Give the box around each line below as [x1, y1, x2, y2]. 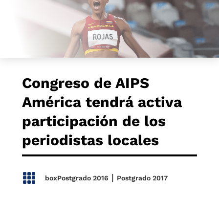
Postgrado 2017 [116, 174, 168, 182]
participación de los [22, 112, 166, 130]
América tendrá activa [22, 93, 182, 110]
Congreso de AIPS [22, 74, 149, 91]
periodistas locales [22, 131, 159, 149]
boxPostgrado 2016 [44, 174, 109, 182]
